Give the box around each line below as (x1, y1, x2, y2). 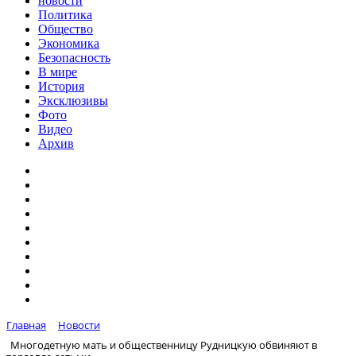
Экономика (38, 37, 99, 50)
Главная (6, 318, 46, 332)
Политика (38, 8, 92, 21)
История (38, 79, 84, 93)
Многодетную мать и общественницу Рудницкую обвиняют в (10, 337, 317, 352)
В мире (38, 65, 77, 79)
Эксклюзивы (38, 94, 108, 107)
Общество (38, 22, 93, 36)
